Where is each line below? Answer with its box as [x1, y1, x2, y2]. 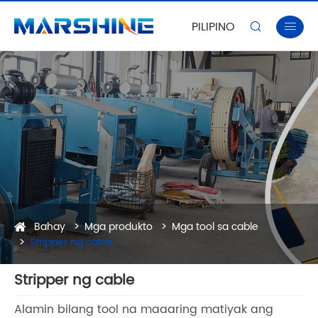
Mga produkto [84, 219, 153, 235]
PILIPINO [192, 17, 235, 36]
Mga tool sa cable [172, 219, 258, 235]
